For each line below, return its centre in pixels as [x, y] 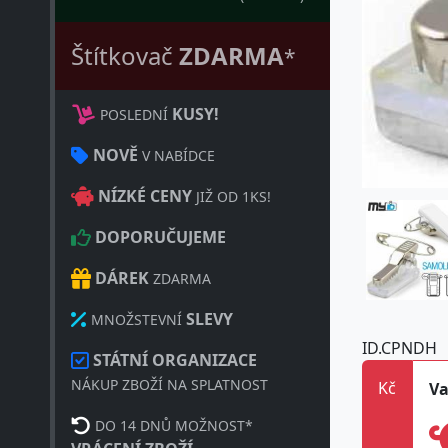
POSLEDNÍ [132, 114]
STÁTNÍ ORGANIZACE [175, 360]
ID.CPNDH [399, 348]
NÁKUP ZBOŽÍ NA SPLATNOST [169, 384]
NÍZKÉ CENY [145, 196]
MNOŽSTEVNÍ [136, 319]
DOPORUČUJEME [160, 237]
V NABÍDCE [176, 155]
